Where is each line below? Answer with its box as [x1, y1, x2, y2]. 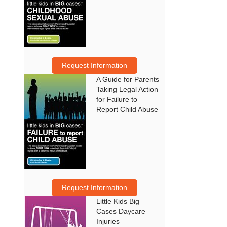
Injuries [96, 217, 120, 226]
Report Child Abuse [96, 105, 159, 114]
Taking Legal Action [96, 85, 159, 94]
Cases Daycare [96, 207, 146, 216]
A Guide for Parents [96, 75, 160, 84]
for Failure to [96, 95, 138, 104]
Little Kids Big [96, 197, 140, 206]
